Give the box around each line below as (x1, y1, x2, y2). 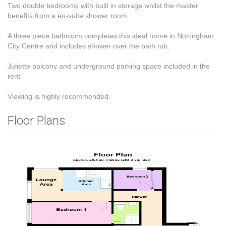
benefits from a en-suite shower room (8, 12, 127, 20)
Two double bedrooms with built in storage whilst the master (8, 2, 198, 10)
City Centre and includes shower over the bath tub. (8, 42, 169, 50)
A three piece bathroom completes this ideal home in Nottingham (8, 32, 214, 40)
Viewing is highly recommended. (8, 92, 110, 100)
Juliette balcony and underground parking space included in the (8, 62, 210, 70)
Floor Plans (8, 114, 66, 128)
